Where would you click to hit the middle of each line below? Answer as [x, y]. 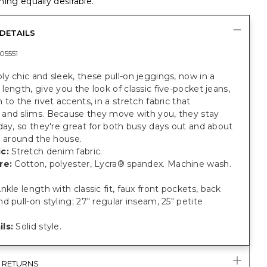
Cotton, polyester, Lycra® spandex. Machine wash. [122, 164]
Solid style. [38, 226]
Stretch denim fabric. [55, 151]
